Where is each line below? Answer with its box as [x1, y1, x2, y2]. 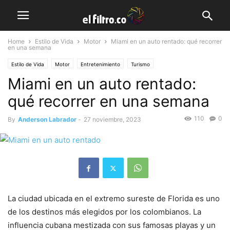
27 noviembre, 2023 [84, 116, 141, 123]
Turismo [131, 61, 150, 67]
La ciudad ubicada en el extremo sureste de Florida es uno [8, 194, 220, 204]
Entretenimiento [81, 61, 120, 67]
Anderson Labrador [18, 116, 76, 123]
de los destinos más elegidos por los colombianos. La [8, 207, 201, 217]
